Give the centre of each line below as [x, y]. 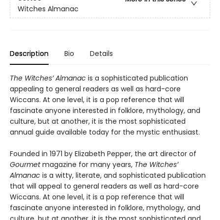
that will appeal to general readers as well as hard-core [104, 186]
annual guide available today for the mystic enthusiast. [105, 132]
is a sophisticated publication [137, 78]
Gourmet [26, 165]
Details [101, 54]
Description [29, 54]
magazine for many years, [88, 165]
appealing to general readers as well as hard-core [95, 89]
